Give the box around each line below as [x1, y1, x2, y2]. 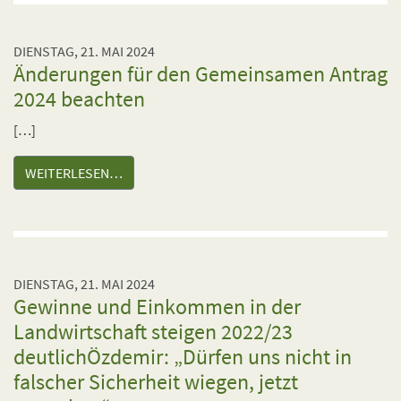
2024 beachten [13, 85, 145, 113]
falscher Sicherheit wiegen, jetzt [13, 368, 298, 396]
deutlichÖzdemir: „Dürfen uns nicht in [13, 343, 352, 371]
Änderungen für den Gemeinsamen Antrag [13, 60, 388, 88]
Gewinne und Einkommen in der [13, 293, 301, 320]
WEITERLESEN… [25, 164, 123, 182]
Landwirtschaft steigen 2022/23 [13, 318, 293, 346]
